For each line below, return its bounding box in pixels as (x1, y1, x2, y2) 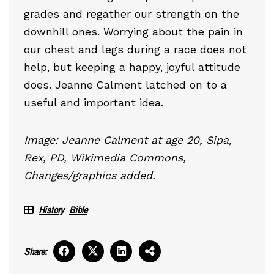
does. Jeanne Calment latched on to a (24, 78, 227, 91)
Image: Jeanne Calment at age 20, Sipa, (24, 133, 232, 146)
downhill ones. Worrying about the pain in (24, 25, 243, 38)
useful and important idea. (24, 96, 163, 109)
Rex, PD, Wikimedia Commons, (24, 151, 186, 164)
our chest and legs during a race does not (24, 43, 246, 56)
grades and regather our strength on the (24, 7, 239, 20)
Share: (24, 244, 47, 258)
